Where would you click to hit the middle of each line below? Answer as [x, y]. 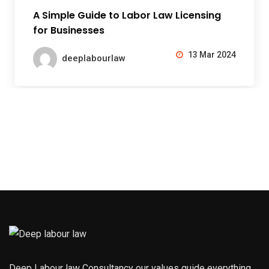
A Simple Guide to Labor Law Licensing [127, 15]
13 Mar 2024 [211, 55]
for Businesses [69, 30]
